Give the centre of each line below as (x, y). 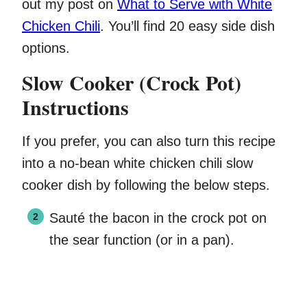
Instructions (75, 107)
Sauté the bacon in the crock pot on (158, 218)
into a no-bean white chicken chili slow (137, 163)
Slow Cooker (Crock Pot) (132, 83)
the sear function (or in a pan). (142, 240)
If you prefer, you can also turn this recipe (149, 142)
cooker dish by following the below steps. (146, 185)
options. (46, 48)
